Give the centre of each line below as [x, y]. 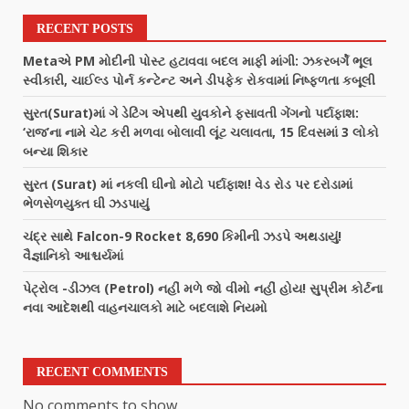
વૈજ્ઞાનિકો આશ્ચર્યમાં [73, 255]
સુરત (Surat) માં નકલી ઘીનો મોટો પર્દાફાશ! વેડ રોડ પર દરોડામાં [188, 184]
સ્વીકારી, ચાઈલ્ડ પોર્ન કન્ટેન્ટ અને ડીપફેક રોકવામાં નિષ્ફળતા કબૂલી [199, 80]
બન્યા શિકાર [55, 151]
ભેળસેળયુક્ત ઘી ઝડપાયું [86, 203]
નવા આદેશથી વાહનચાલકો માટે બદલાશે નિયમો [145, 307]
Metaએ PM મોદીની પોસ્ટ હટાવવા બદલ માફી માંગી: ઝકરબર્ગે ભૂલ [198, 61]
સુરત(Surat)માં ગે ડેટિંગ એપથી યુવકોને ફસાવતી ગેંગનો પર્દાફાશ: [191, 113]
